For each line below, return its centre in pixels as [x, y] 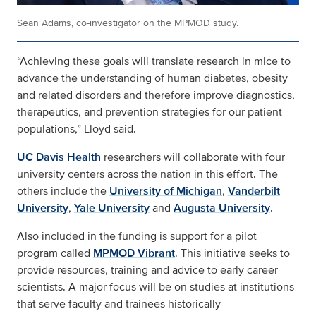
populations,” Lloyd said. [77, 129]
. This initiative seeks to [232, 253]
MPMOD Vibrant [134, 253]
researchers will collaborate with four [193, 157]
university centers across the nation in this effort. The [147, 174]
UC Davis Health [59, 157]
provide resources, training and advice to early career [147, 270]
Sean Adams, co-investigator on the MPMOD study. [128, 23]
